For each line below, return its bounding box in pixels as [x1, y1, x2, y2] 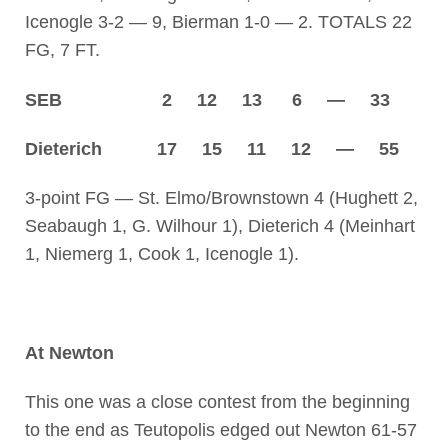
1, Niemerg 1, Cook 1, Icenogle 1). [24, 244, 299, 265]
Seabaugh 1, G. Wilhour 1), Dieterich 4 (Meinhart [24, 216, 415, 237]
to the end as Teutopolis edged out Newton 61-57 [24, 420, 417, 441]
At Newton [24, 343, 114, 364]
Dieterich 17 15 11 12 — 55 [24, 139, 399, 160]
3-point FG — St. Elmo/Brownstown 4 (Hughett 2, [24, 188, 418, 209]
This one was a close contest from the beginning [24, 392, 410, 413]
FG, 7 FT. [24, 40, 100, 61]
